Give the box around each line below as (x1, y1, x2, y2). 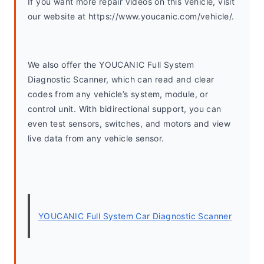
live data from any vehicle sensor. (28, 133, 164, 143)
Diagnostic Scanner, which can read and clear (28, 74, 214, 84)
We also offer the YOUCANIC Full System (28, 60, 194, 70)
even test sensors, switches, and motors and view (28, 118, 231, 128)
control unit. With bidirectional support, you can (28, 104, 222, 114)
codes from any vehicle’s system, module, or (28, 89, 209, 99)
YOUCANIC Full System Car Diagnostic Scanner (38, 211, 232, 221)
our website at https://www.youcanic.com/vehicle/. (28, 11, 235, 21)
